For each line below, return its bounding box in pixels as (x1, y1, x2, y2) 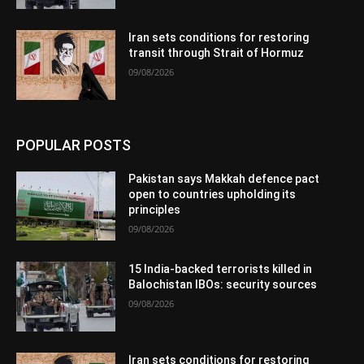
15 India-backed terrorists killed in (128, 262, 313, 276)
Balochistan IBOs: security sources (128, 278, 318, 292)
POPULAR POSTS (16, 136, 131, 154)
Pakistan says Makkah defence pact (128, 171, 320, 185)
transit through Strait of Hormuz (128, 46, 305, 60)
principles (128, 202, 181, 216)
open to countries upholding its (128, 187, 297, 201)
